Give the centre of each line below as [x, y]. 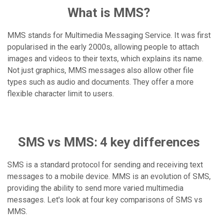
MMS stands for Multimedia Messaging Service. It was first [109, 35]
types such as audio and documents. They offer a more [100, 82]
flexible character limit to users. [61, 94]
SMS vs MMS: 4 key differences [109, 142]
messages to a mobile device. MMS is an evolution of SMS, [109, 176]
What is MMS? [109, 13]
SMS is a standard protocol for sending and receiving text [105, 165]
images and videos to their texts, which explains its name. [105, 59]
